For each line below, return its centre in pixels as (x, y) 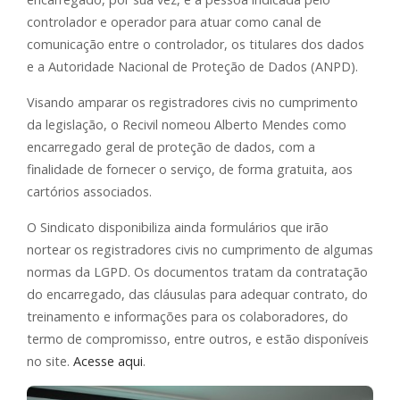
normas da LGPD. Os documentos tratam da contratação (197, 271)
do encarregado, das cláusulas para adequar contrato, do (197, 294)
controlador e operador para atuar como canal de (174, 21)
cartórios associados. (89, 191)
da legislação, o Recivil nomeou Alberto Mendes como (187, 124)
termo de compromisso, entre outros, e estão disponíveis (198, 338)
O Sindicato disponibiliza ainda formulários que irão (178, 227)
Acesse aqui (108, 361)
